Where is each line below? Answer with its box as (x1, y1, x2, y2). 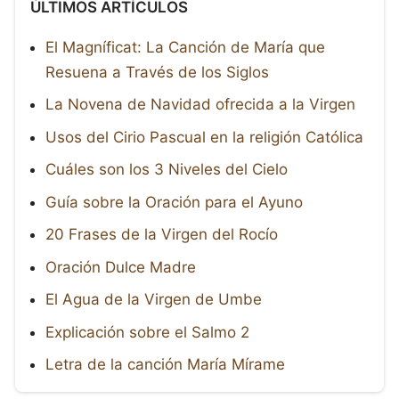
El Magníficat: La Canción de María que (45, 37, 325, 56)
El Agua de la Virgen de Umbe (45, 290, 262, 309)
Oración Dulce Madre (45, 257, 196, 276)
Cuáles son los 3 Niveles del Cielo (45, 160, 288, 179)
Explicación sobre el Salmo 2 (45, 322, 249, 341)
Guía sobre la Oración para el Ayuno (45, 192, 303, 211)
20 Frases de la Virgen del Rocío (45, 225, 278, 244)
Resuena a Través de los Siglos (45, 62, 269, 81)
